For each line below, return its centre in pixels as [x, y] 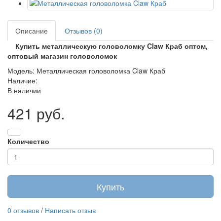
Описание [32, 31]
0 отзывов [23, 210]
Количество [28, 141]
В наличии [24, 90]
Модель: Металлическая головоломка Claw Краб [86, 71]
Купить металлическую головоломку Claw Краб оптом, [110, 46]
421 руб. [36, 113]
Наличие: [22, 80]
